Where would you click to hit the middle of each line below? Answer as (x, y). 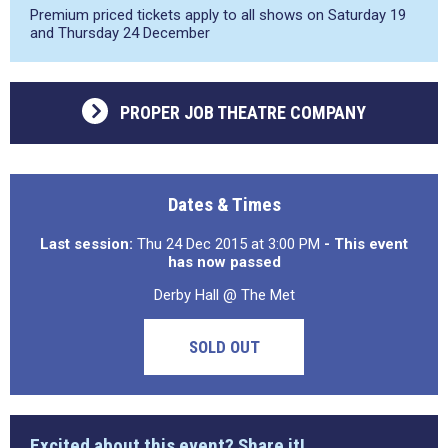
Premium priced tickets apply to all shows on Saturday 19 (218, 15)
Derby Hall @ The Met (224, 295)
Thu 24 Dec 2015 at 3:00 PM (228, 244)
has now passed (224, 262)
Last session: (86, 244)
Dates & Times (224, 204)
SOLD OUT (224, 347)
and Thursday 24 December (120, 33)
